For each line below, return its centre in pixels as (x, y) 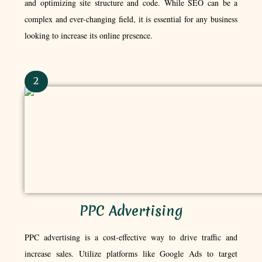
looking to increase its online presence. (88, 35)
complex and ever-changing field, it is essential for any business (131, 19)
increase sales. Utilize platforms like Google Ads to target (131, 253)
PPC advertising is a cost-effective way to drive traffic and (131, 237)
